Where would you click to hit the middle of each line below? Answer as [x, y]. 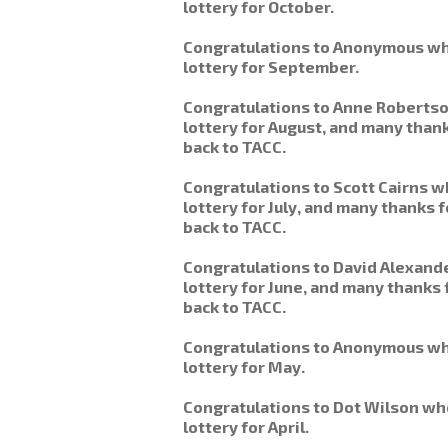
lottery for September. [270, 66]
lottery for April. [245, 426]
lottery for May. [243, 366]
